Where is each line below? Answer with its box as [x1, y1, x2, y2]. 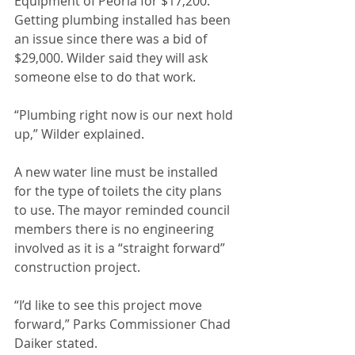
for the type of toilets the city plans [14, 182, 225, 200]
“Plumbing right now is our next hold [14, 106, 236, 124]
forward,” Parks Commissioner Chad [14, 315, 234, 333]
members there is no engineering [14, 220, 217, 238]
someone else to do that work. [14, 68, 199, 86]
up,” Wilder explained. [14, 125, 144, 143]
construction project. [14, 258, 143, 276]
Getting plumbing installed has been [14, 11, 234, 29]
